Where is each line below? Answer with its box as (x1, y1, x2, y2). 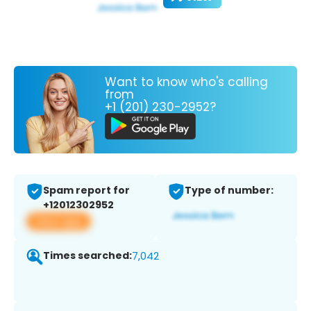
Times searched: (43, 249, 132, 263)
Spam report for (43, 183, 130, 198)
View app (35, 214, 83, 229)
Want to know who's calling (105, 73, 268, 90)
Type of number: (185, 183, 274, 198)
